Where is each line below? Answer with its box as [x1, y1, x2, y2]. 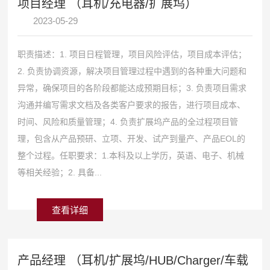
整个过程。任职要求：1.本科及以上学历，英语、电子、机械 [17, 150, 245, 160]
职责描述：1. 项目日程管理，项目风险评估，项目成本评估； [17, 49, 247, 59]
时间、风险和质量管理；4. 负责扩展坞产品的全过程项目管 [17, 116, 239, 127]
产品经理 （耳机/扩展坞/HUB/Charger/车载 [17, 253, 249, 267]
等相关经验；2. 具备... [17, 167, 102, 177]
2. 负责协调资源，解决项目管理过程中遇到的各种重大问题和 [17, 66, 247, 76]
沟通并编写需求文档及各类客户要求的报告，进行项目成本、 [17, 99, 246, 110]
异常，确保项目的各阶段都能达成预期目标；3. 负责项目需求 [17, 83, 247, 93]
